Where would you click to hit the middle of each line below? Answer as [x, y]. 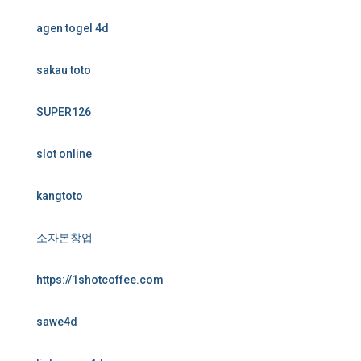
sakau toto [64, 70]
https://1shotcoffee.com [100, 280]
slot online [64, 154]
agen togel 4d [73, 28]
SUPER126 [64, 112]
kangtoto [60, 196]
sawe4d [57, 322]
